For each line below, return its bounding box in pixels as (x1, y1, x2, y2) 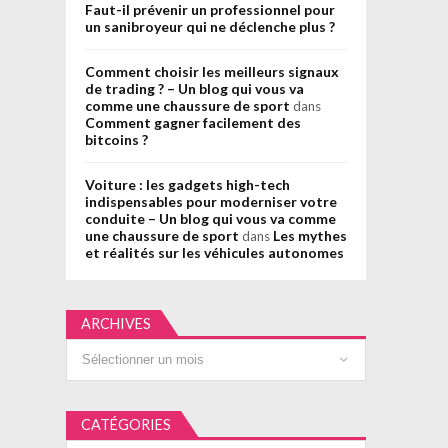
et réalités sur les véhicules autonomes (84, 244, 344, 262)
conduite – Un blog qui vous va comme (84, 210, 336, 228)
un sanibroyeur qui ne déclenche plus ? (84, 18, 335, 36)
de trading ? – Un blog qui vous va (84, 80, 304, 98)
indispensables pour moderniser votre (84, 193, 337, 211)
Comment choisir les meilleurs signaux (84, 63, 339, 81)
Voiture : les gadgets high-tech (84, 176, 290, 194)
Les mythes (272, 227, 347, 245)
